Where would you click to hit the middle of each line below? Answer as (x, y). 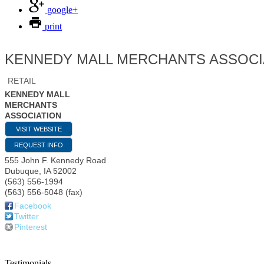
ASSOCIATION (33, 116)
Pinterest (31, 227)
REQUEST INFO (39, 145)
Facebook (33, 206)
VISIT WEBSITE (39, 129)
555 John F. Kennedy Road (55, 161)
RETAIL (22, 81)
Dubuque (22, 171)
